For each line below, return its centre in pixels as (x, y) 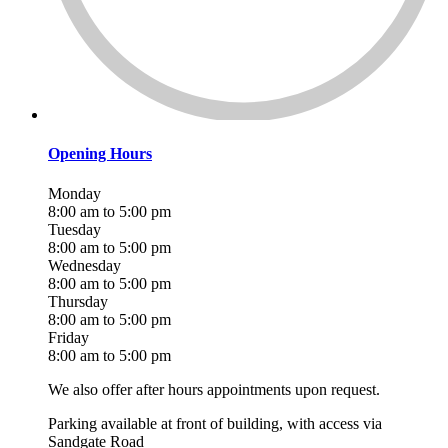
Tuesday (74, 230)
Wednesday (84, 266)
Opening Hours (100, 154)
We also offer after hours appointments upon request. (214, 390)
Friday (68, 338)
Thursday (78, 302)
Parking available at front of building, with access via (215, 424)
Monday (74, 194)
